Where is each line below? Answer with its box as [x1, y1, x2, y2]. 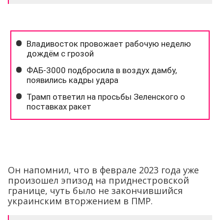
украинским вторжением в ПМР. [8, 194, 153, 207]
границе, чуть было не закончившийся [8, 184, 183, 196]
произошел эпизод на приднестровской [8, 174, 189, 186]
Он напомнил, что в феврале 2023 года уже [8, 164, 199, 176]
